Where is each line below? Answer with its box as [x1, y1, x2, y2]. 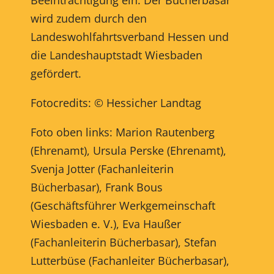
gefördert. [30, 65, 81, 81]
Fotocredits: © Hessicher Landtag [30, 95, 201, 110]
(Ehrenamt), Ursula [30, 143, 127, 158]
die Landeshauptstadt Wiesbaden [30, 47, 202, 62]
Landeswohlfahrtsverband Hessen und [30, 29, 229, 44]
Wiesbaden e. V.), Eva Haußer [30, 216, 181, 231]
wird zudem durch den [30, 10, 147, 26]
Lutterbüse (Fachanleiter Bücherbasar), [30, 253, 229, 268]
